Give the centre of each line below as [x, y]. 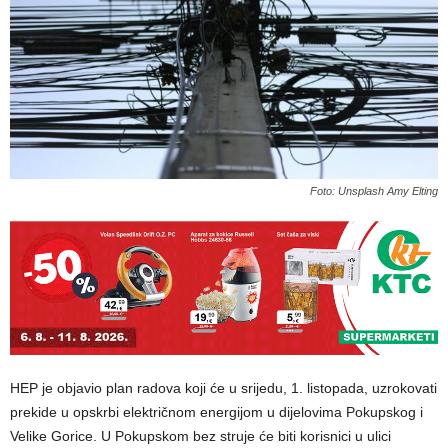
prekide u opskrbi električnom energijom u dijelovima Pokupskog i [216, 412]
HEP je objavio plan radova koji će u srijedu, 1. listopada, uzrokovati [223, 388]
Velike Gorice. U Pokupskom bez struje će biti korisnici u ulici [200, 436]
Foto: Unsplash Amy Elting [374, 191]
